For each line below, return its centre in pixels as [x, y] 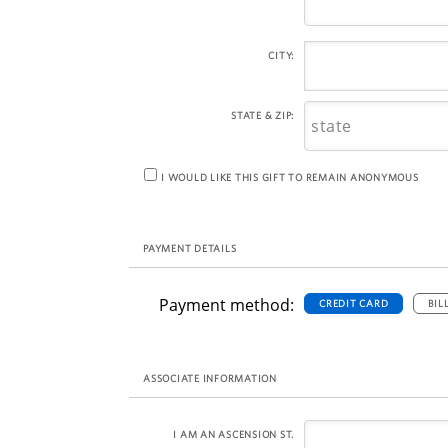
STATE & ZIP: [262, 115]
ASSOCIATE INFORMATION [210, 378]
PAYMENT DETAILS [190, 248]
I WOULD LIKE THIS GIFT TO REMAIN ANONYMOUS [290, 177]
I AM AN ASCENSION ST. [233, 434]
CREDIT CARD [354, 303]
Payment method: [226, 304]
